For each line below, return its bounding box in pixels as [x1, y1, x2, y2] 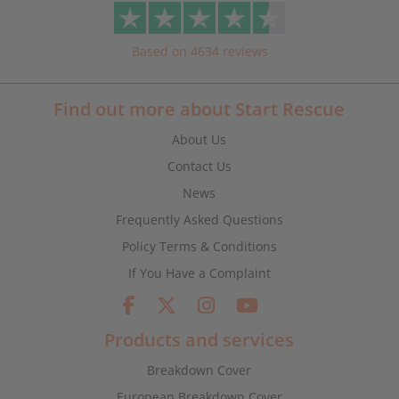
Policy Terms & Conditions [121, 238, 277, 256]
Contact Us [167, 158, 232, 175]
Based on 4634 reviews [131, 43, 268, 61]
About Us [172, 131, 227, 149]
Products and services [104, 328, 295, 353]
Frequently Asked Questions [115, 211, 283, 229]
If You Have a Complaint [127, 265, 271, 282]
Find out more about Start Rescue [53, 97, 346, 122]
